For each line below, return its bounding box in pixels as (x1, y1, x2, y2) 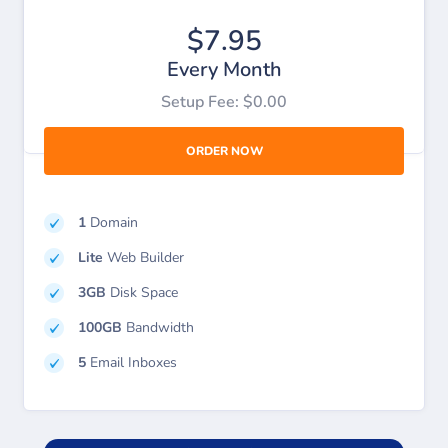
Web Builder (103, 248, 184, 267)
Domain (86, 213, 138, 232)
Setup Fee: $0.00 (161, 91, 287, 113)
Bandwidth (122, 318, 194, 337)
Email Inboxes (86, 353, 177, 372)
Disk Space (106, 283, 178, 302)
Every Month (166, 56, 282, 83)
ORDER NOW (185, 143, 263, 159)
